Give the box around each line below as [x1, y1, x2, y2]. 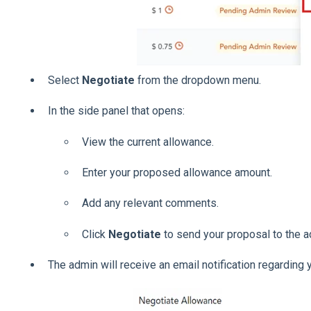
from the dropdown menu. [134, 73, 261, 87]
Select [47, 73, 82, 87]
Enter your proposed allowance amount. [81, 165, 272, 179]
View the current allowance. [81, 135, 214, 149]
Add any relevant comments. [81, 196, 219, 210]
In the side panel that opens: [47, 104, 185, 118]
